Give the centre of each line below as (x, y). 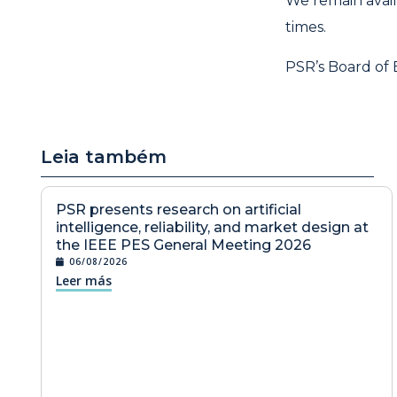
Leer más (84, 280)
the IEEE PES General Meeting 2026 (183, 245)
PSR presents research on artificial (179, 209)
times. (306, 27)
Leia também (104, 156)
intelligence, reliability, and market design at (212, 227)
